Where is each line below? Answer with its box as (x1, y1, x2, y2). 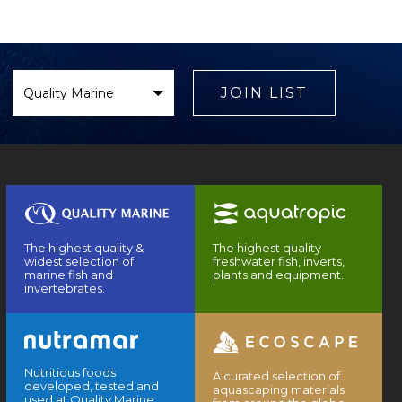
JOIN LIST (220, 84, 308, 102)
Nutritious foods (24, 365, 117, 380)
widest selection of (24, 254, 135, 269)
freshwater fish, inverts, (212, 254, 345, 269)
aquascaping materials (212, 382, 345, 398)
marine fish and (24, 267, 114, 283)
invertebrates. (24, 281, 106, 296)
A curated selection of (212, 369, 340, 384)
